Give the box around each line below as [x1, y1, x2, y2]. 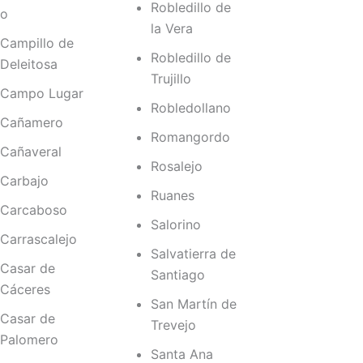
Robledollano [150, 100, 231, 117]
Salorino [150, 216, 201, 233]
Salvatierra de [150, 246, 236, 263]
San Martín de [150, 296, 237, 313]
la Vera [150, 20, 193, 37]
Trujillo [150, 70, 191, 88]
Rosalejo [150, 158, 203, 175]
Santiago [150, 267, 205, 284]
